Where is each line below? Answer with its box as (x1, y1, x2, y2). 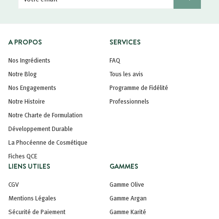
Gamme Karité (109, 206, 146, 217)
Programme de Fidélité (109, 82, 168, 92)
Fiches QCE (8, 151, 37, 161)
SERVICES (109, 37, 141, 47)
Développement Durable (8, 123, 73, 133)
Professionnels (109, 96, 149, 106)
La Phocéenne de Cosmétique (8, 137, 88, 147)
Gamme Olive (109, 179, 144, 189)
